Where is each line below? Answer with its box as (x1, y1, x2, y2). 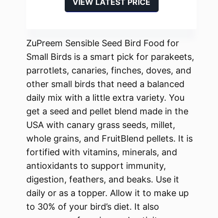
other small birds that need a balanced (26, 79, 184, 90)
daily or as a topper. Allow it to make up (26, 188, 189, 199)
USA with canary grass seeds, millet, (26, 120, 175, 130)
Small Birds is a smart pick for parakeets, (26, 52, 194, 62)
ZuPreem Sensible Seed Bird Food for (26, 38, 179, 49)
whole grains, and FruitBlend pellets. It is (26, 133, 193, 144)
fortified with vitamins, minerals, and (26, 147, 177, 158)
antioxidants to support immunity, (26, 161, 166, 171)
